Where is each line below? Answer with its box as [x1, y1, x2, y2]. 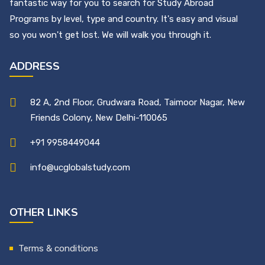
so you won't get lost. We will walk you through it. [9, 29, 211, 40]
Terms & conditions [18, 243, 98, 254]
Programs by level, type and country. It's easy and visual [9, 13, 238, 24]
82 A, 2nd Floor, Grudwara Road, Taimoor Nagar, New [30, 96, 245, 108]
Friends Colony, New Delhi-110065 [30, 112, 167, 123]
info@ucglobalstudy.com [30, 161, 130, 173]
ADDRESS [9, 59, 60, 73]
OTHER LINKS [9, 205, 78, 219]
